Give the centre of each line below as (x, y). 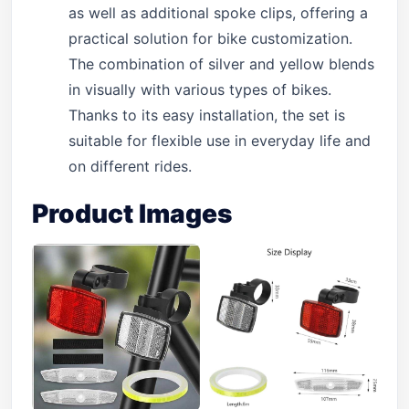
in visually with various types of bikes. (200, 89)
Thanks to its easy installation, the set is (207, 115)
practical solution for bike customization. (210, 38)
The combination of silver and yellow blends (221, 64)
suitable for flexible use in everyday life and (220, 141)
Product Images (132, 214)
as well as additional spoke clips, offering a (218, 13)
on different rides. (130, 166)
